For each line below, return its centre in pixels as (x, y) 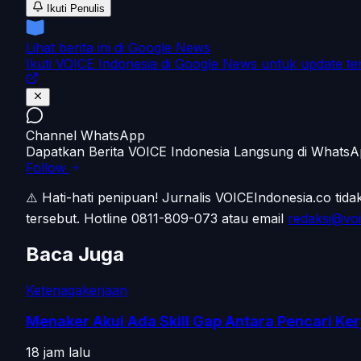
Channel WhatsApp (85, 135)
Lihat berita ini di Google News (118, 47)
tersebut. (55, 218)
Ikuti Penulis (74, 8)
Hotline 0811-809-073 (151, 218)
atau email (251, 218)
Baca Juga (75, 254)
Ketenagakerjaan (77, 290)
